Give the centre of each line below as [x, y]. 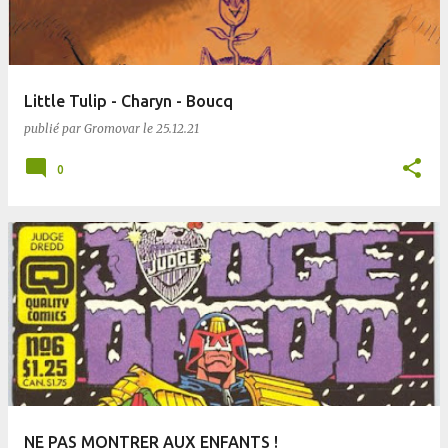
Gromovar [112, 128]
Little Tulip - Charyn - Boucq [128, 101]
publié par [54, 128]
